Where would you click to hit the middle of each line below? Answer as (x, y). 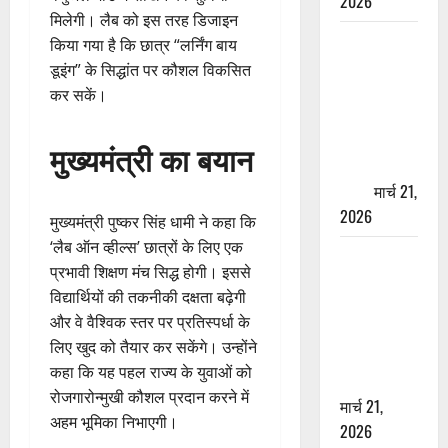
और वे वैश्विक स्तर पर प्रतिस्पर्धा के (150, 322)
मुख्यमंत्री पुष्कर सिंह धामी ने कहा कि (153, 222)
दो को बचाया (375, 380)
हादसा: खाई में (378, 280)
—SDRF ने (371, 355)
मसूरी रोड (367, 255)
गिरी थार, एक (377, 305)
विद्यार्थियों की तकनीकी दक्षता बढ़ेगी (148, 297)
